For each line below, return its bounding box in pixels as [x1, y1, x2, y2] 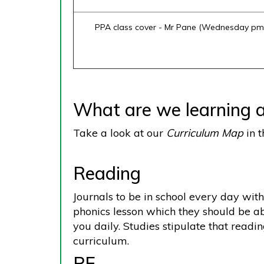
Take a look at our [73, 126, 166, 140]
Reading [73, 162, 146, 184]
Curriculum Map [166, 126, 243, 140]
